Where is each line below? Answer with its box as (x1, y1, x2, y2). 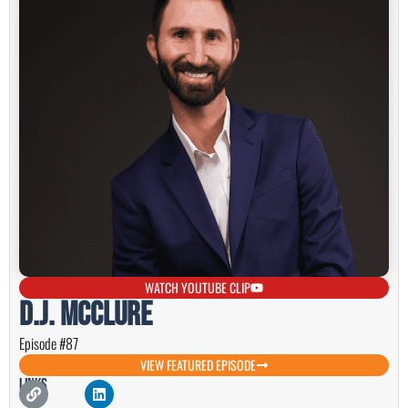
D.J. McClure (19, 296, 152, 336)
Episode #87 (19, 332, 78, 355)
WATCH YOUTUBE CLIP (145, 278, 250, 298)
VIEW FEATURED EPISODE (139, 355, 256, 375)
